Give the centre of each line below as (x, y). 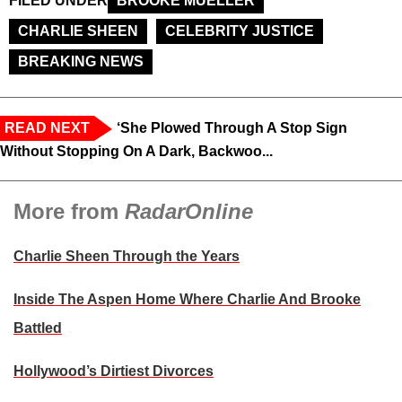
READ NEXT (47, 127)
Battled (38, 328)
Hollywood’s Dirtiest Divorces (114, 371)
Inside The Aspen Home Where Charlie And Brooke (187, 299)
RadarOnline (189, 211)
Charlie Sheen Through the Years (127, 256)
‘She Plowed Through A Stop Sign (232, 127)
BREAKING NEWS (81, 61)
